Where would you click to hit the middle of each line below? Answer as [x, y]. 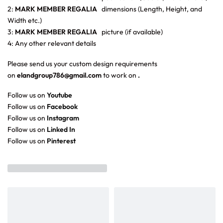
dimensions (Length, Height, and [152, 9]
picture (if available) [131, 32]
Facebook [62, 107]
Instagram [63, 118]
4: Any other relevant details [52, 44]
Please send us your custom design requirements [82, 63]
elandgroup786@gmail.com [59, 75]
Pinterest [61, 141]
